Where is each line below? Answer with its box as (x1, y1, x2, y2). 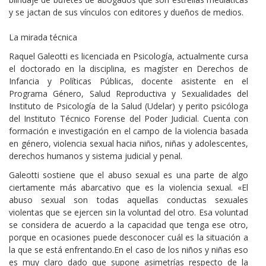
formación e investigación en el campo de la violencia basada (9, 125, 248, 137)
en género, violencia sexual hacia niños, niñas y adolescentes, (9, 137, 248, 149)
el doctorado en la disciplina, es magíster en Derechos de (9, 62, 248, 74)
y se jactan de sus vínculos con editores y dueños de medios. (9, 6, 243, 18)
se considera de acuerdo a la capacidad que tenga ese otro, (9, 219, 248, 231)
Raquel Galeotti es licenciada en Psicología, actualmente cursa (9, 50, 248, 62)
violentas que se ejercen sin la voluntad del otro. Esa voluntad (9, 207, 248, 218)
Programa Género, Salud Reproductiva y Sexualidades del (9, 87, 248, 99)
